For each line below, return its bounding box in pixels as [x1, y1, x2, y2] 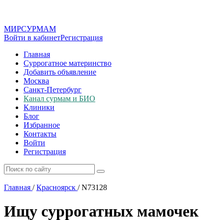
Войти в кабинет [4, 33, 60, 42]
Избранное [24, 121, 60, 129]
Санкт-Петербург [24, 85, 82, 94]
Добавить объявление [24, 68, 96, 76]
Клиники [24, 103, 55, 111]
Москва [24, 77, 49, 85]
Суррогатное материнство [24, 59, 111, 67]
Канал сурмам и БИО [24, 94, 95, 103]
